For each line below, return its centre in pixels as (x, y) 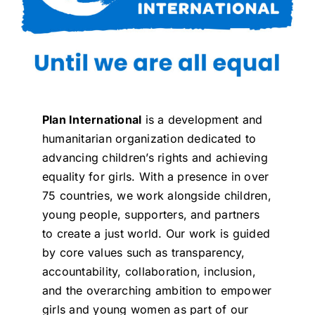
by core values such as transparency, (143, 253)
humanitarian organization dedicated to (149, 139)
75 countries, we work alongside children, (156, 196)
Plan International (92, 120)
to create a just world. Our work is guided (156, 234)
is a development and (202, 120)
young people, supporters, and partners (151, 215)
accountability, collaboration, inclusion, (149, 272)
